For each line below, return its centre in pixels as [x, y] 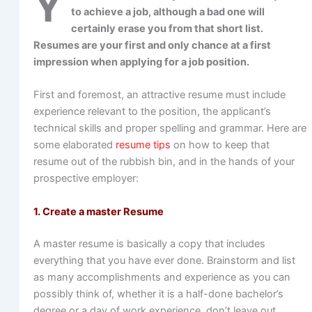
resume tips [143, 145]
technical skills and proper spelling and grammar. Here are [170, 128]
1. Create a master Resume [98, 211]
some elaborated [74, 145]
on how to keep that [220, 145]
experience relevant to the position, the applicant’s [152, 112]
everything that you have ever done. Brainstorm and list [164, 260]
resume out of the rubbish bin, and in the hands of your [164, 162]
